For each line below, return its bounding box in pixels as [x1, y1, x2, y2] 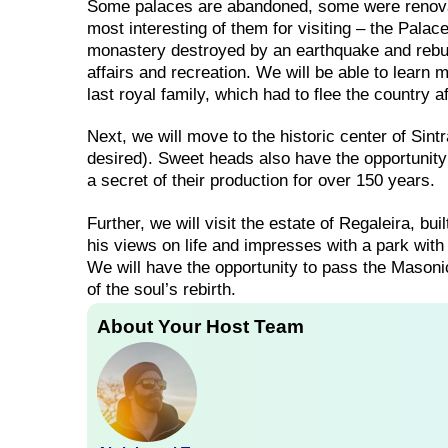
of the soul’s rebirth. [87, 279, 236, 299]
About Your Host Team [97, 315, 304, 337]
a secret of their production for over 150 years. [87, 171, 435, 191]
